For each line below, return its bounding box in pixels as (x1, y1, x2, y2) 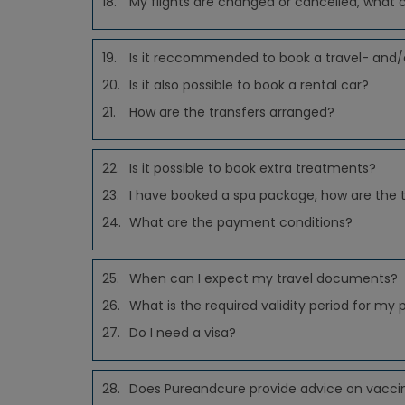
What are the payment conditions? (129, 213, 353, 231)
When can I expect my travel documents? (129, 269, 398, 287)
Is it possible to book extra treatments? (129, 159, 376, 177)
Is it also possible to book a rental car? (129, 76, 369, 94)
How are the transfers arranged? (129, 103, 334, 121)
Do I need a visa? (129, 324, 236, 342)
